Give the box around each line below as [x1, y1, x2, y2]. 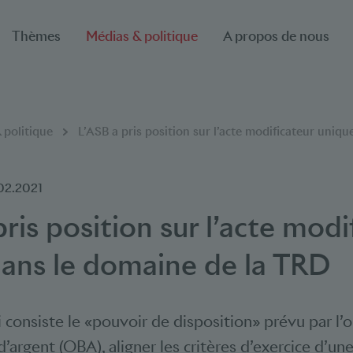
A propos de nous [223, 28, 329, 45]
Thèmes [12, 28, 61, 45]
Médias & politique [86, 28, 198, 45]
